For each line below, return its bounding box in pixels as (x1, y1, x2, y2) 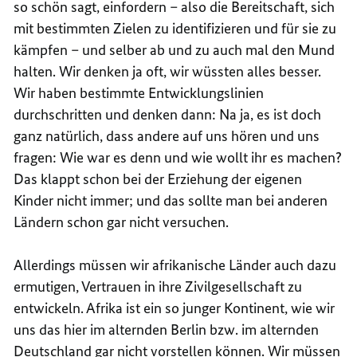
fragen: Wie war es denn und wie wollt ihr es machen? (14, 147, 343, 167)
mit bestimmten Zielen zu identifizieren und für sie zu (14, 18, 337, 37)
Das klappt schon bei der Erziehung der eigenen (14, 169, 303, 188)
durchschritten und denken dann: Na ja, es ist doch (14, 104, 322, 124)
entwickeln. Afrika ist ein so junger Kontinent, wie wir (14, 298, 335, 317)
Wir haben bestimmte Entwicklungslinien (14, 83, 265, 102)
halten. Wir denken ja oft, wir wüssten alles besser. (14, 61, 322, 80)
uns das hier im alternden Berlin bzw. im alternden (14, 320, 320, 339)
